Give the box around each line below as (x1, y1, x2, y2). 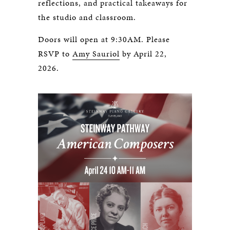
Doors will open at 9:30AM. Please (38, 33, 170, 45)
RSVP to (38, 48, 72, 60)
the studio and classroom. (38, 11, 136, 23)
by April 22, (120, 48, 167, 60)
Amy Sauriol (72, 48, 120, 60)
